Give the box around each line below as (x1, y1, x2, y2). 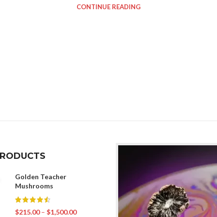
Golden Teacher (15, 172, 66, 181)
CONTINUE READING (77, 3, 140, 11)
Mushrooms (15, 181, 53, 190)
